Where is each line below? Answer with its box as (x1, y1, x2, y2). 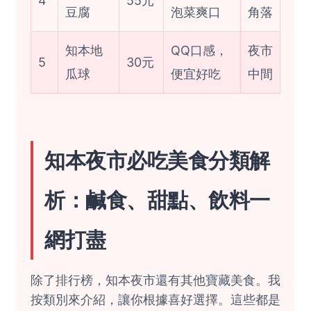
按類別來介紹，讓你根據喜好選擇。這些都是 (31, 292, 280, 307)
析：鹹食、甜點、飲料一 (44, 187, 270, 212)
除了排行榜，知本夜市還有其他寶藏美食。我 (31, 273, 280, 287)
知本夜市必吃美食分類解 (44, 148, 270, 173)
